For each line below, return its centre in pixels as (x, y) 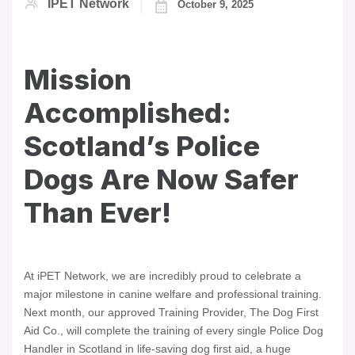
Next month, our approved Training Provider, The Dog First (171, 313)
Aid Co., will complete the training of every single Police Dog (174, 331)
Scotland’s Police (142, 146)
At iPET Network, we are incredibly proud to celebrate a (162, 276)
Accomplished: (128, 113)
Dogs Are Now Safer (161, 179)
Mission (78, 80)
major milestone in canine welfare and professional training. (173, 294)
